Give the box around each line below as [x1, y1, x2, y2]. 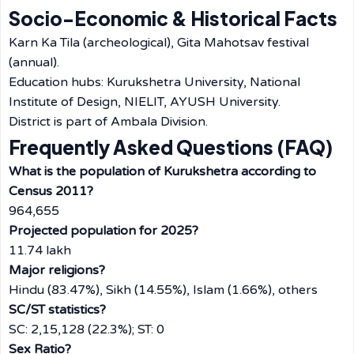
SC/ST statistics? [9, 302, 106, 318]
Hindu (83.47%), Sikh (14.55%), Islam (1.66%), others [9, 282, 318, 298]
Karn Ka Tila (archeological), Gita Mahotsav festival [9, 35, 309, 51]
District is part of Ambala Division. [9, 114, 208, 130]
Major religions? [9, 262, 105, 278]
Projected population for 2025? [9, 223, 198, 239]
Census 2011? [9, 183, 93, 199]
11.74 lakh [9, 243, 71, 258]
